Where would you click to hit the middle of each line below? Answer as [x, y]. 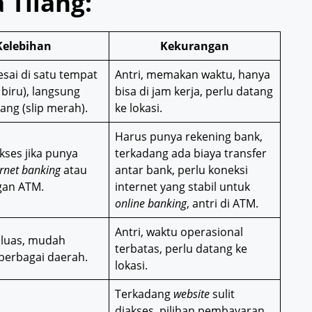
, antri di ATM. [223, 204]
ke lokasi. [139, 108]
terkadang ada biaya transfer [191, 154]
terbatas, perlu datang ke [181, 249]
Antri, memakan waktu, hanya [193, 75]
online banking [151, 204]
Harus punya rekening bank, [189, 137]
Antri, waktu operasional [179, 232]
